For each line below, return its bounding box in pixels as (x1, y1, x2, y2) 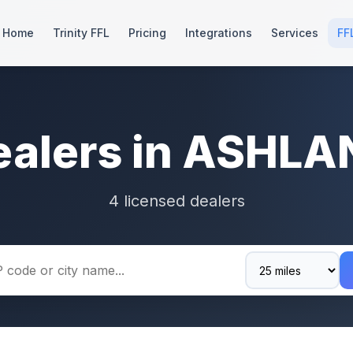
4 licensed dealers (108, 191, 245, 210)
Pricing (128, 26, 166, 39)
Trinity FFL (53, 26, 110, 39)
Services (271, 26, 318, 39)
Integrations (185, 26, 252, 39)
